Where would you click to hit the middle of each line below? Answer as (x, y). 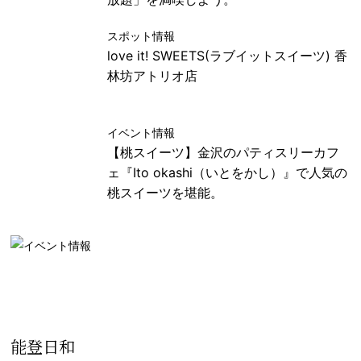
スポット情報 (141, 35)
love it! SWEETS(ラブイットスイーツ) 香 (228, 55)
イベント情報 (141, 132)
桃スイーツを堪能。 (166, 192)
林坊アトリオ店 (153, 75)
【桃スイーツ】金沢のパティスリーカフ (224, 152)
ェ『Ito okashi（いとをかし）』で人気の (228, 172)
